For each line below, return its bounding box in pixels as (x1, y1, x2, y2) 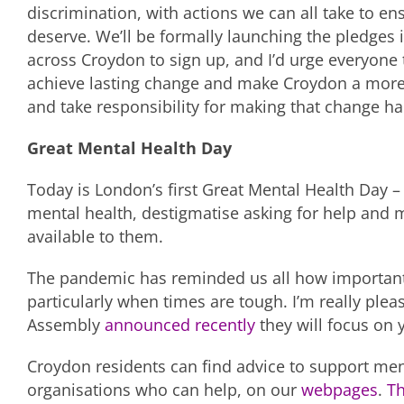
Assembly (27, 314, 105, 336)
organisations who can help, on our (27, 379, 301, 401)
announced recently (105, 314, 255, 336)
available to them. (27, 225, 163, 248)
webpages (301, 379, 378, 401)
